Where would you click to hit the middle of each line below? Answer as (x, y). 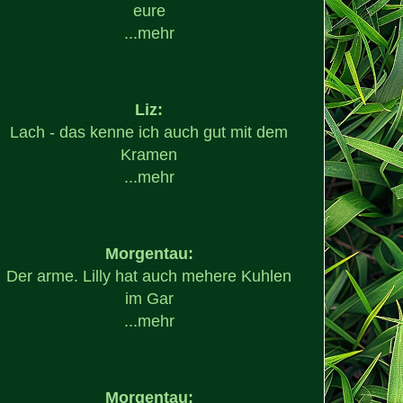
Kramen (149, 154)
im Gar (149, 298)
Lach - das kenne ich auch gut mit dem (149, 132)
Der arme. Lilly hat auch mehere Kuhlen (149, 276)
